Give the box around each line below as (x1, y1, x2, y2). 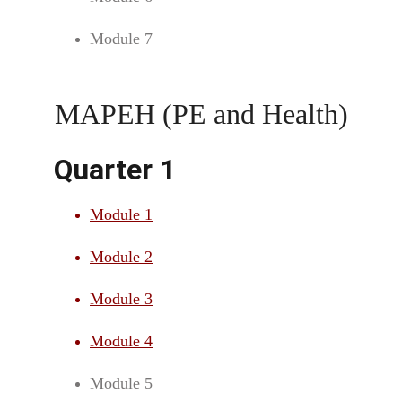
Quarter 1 (54, 153, 176, 187)
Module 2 (90, 248, 153, 266)
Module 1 (90, 205, 153, 223)
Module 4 (90, 332, 153, 350)
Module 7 (90, 30, 153, 48)
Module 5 (90, 374, 153, 392)
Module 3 (90, 290, 153, 308)
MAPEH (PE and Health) (54, 98, 348, 130)
